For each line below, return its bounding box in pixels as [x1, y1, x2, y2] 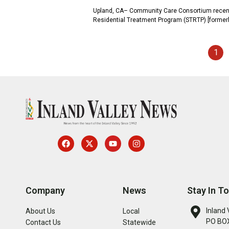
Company [26, 185, 65, 196]
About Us [26, 207, 56, 216]
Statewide [123, 218, 156, 227]
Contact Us [26, 218, 61, 227]
